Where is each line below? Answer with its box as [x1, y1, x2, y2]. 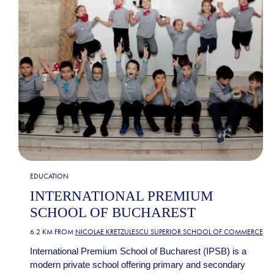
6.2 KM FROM [29, 227, 75, 236]
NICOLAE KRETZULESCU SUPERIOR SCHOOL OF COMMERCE [75, 227, 263, 236]
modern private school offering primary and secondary [29, 259, 245, 270]
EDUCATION [29, 172, 68, 180]
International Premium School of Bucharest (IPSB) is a [29, 245, 246, 256]
